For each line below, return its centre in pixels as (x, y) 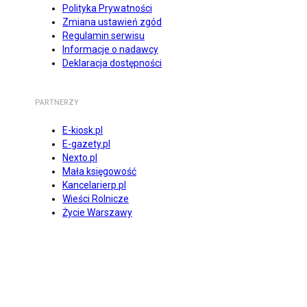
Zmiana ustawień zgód (112, 22)
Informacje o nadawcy (110, 50)
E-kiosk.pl (83, 131)
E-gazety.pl (86, 144)
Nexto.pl (80, 158)
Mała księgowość (99, 172)
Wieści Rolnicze (96, 199)
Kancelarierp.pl (94, 185)
